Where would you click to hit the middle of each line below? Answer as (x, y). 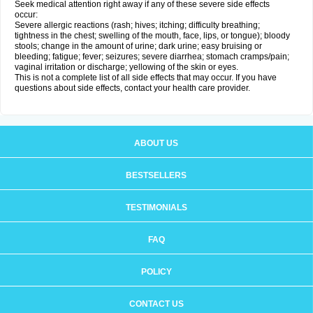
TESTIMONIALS (156, 208)
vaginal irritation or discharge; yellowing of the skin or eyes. (126, 67)
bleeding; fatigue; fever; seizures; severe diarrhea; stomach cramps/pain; (152, 57)
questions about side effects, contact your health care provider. (132, 88)
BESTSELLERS (156, 175)
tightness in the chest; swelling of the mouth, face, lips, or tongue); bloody (152, 36)
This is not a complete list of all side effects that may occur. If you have (146, 78)
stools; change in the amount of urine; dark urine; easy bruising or (138, 46)
